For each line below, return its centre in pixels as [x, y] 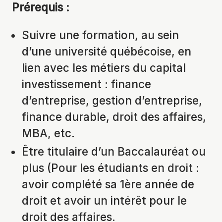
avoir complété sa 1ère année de [108, 184]
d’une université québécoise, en [107, 51]
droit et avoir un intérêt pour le [104, 201]
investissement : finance [86, 84]
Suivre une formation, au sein [100, 35]
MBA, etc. [48, 133]
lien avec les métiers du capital [104, 67]
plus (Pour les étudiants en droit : [111, 168]
